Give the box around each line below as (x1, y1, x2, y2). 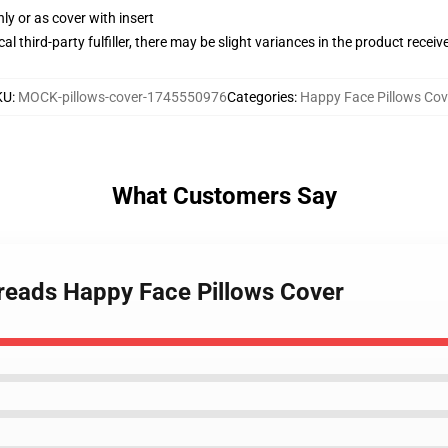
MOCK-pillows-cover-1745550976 (18, 89, 227, 105)
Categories (227, 89, 294, 105)
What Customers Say (111, 182, 337, 210)
